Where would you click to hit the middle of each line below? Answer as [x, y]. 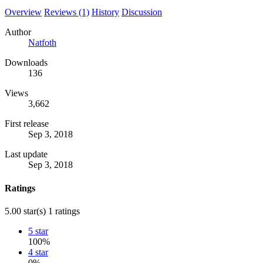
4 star [38, 252]
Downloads [26, 63]
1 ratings [64, 211]
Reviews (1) [67, 12]
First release [27, 124]
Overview [23, 12]
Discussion [142, 12]
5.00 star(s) [25, 211]
